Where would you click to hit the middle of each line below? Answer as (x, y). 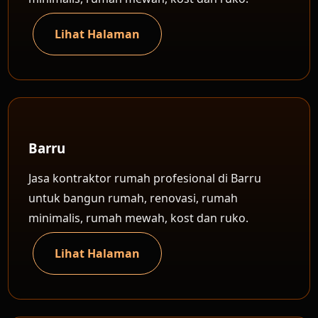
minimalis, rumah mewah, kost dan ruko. (139, 218)
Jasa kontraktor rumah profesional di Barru (145, 178)
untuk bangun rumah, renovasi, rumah (133, 198)
